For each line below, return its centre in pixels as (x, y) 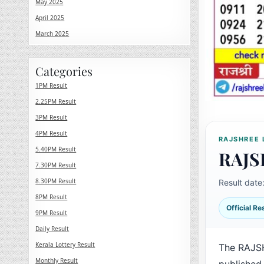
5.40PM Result (56, 149)
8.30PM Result (56, 181)
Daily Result (52, 229)
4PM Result (52, 133)
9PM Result (52, 213)
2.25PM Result (56, 101)
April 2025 (50, 18)
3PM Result (52, 117)
